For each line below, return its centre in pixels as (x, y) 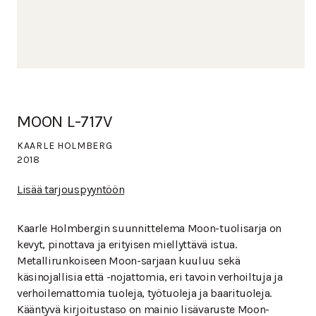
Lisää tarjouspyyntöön (71, 189)
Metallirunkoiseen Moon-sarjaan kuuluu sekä (129, 261)
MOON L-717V (65, 121)
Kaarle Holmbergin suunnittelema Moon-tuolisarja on (149, 228)
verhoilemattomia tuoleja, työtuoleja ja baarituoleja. (145, 293)
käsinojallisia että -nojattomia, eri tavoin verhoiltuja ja (150, 277)
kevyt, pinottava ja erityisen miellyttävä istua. (127, 244)
